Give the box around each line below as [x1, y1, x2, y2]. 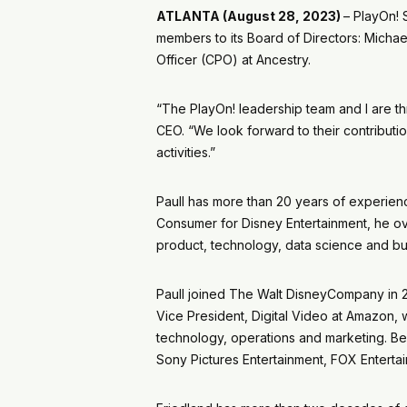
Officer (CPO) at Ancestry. [156, 52, 311, 67]
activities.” [156, 144, 215, 160]
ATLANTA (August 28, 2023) [156, 8, 343, 24]
